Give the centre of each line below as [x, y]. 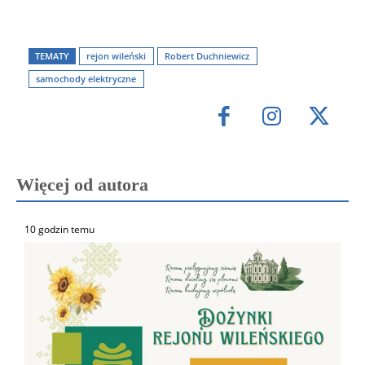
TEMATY [52, 56]
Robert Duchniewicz [207, 56]
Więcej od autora [82, 184]
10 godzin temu [59, 229]
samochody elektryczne [86, 79]
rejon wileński [116, 56]
